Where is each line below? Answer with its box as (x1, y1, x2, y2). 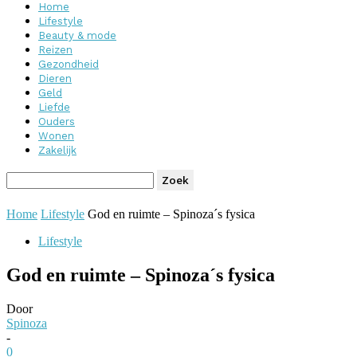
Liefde (38, 101, 70, 113)
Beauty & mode (38, 29, 116, 41)
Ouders (38, 116, 75, 127)
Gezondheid (38, 58, 99, 70)
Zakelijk (38, 144, 76, 156)
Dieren (38, 73, 72, 84)
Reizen (38, 44, 73, 56)
